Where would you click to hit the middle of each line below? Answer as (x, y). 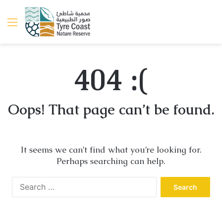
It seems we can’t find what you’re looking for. (111, 150)
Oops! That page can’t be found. (111, 110)
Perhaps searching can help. (111, 161)
